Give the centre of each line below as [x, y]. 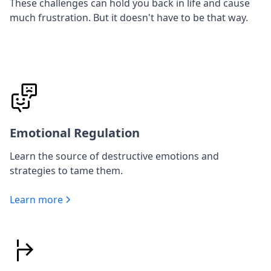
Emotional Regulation [75, 133]
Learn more [36, 200]
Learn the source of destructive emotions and [114, 156]
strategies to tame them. [66, 171]
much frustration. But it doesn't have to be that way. [129, 18]
